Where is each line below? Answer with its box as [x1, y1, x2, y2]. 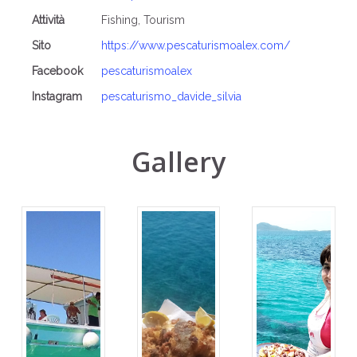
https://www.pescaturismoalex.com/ [101, 39, 291, 53]
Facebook [32, 65, 84, 78]
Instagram [32, 90, 83, 104]
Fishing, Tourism [101, 14, 186, 27]
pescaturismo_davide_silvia [101, 90, 242, 104]
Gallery [131, 143, 226, 180]
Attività [32, 14, 65, 27]
